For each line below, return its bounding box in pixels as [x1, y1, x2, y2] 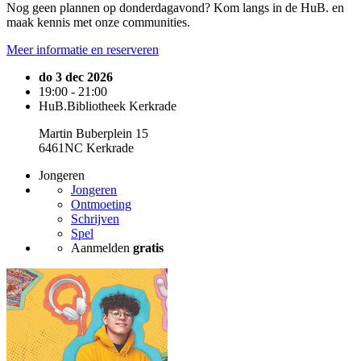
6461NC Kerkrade [39, 140, 134, 155]
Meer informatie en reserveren [6, 42, 159, 56]
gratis [133, 240, 164, 255]
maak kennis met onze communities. [6, 15, 190, 29]
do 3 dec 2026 [39, 69, 113, 84]
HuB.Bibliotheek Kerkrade [39, 98, 176, 113]
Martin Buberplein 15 [39, 126, 148, 140]
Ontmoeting [71, 197, 131, 211]
